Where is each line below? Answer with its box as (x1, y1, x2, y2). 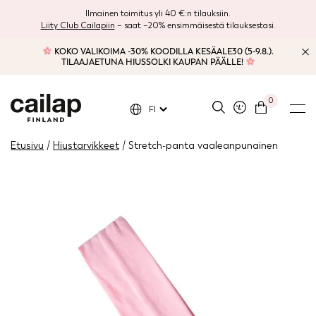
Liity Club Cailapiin (40, 20, 115, 30)
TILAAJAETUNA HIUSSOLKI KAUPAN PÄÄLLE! (61, 57, 245, 67)
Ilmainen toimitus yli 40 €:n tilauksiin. (85, 8, 231, 18)
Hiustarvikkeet (53, 140, 119, 152)
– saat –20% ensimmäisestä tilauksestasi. (114, 20, 276, 30)
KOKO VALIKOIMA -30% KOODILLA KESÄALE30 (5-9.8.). (51, 47, 274, 56)
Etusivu (11, 140, 44, 152)
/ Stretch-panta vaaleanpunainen (119, 140, 278, 152)
